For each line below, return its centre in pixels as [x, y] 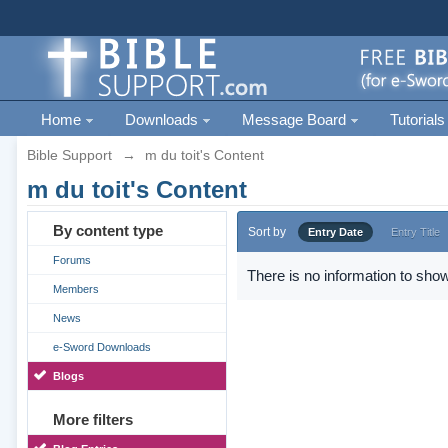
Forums [71, 260]
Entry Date [335, 232]
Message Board [295, 119]
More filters [92, 419]
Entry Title [415, 232]
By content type [107, 230]
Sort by [266, 232]
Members [75, 289]
